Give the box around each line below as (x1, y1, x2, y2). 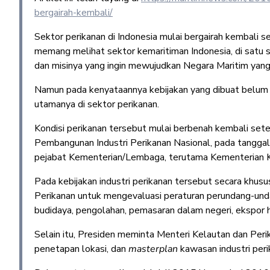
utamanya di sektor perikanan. (34, 98, 159, 111)
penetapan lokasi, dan (34, 242, 128, 256)
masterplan (128, 242, 178, 256)
